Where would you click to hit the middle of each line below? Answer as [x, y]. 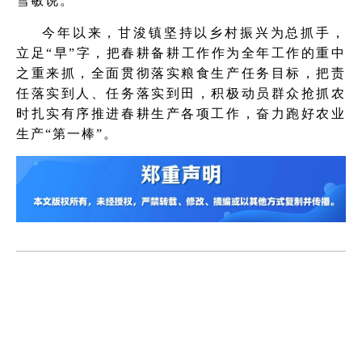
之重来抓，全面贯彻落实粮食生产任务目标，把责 [181, 73]
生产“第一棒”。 [67, 134]
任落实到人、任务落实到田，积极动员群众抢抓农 [181, 93]
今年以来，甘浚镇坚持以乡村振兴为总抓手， [194, 33]
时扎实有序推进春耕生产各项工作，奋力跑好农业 [181, 114]
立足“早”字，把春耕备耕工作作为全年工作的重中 [181, 53]
